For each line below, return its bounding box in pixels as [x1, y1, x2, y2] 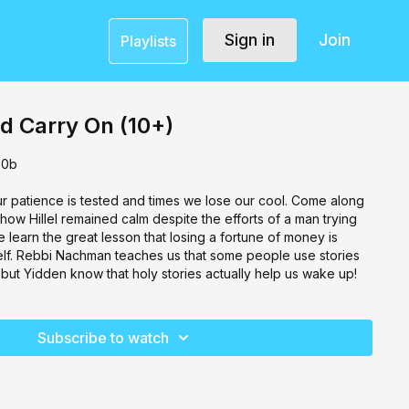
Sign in [224, 30, 275, 50]
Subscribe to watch [37, 328, 170, 347]
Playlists [120, 31, 176, 50]
